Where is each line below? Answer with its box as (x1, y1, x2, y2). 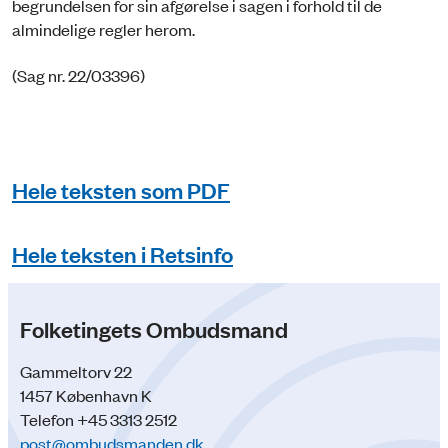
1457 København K (20, 384, 152, 407)
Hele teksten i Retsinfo (12, 238, 233, 268)
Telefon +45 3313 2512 (20, 408, 177, 431)
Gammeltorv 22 (20, 360, 132, 383)
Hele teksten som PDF (12, 174, 230, 204)
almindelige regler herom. (12, 17, 198, 40)
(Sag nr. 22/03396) (12, 64, 145, 87)
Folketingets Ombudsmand (20, 314, 288, 344)
